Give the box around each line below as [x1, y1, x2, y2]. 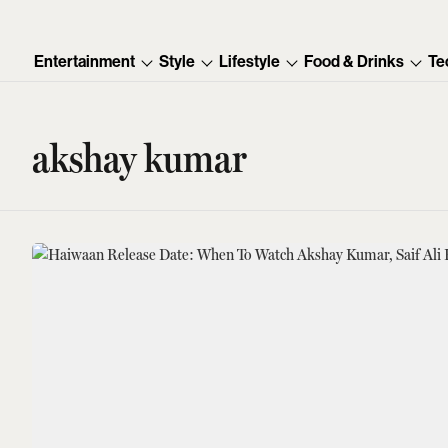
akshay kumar [32, 135, 248, 181]
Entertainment [34, 52, 136, 71]
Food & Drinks [304, 52, 405, 71]
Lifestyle [219, 52, 281, 71]
